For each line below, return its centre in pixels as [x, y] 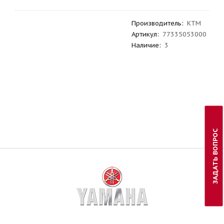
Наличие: [146, 45]
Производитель [156, 23]
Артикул [144, 34]
